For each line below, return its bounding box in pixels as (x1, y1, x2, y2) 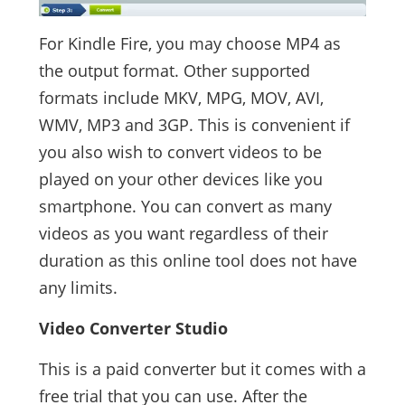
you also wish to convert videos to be (38, 141, 322, 164)
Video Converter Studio (38, 317, 228, 340)
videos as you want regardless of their (38, 222, 328, 245)
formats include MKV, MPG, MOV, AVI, (38, 87, 324, 109)
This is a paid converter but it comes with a (38, 358, 366, 381)
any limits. (38, 277, 118, 299)
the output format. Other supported (38, 60, 310, 82)
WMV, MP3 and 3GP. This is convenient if (38, 114, 350, 137)
